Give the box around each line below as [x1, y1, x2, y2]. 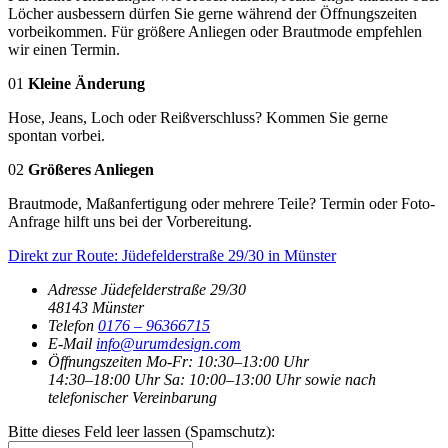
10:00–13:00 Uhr [189, 370, 301, 388]
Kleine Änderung [28, 74, 145, 92]
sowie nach [305, 370, 376, 388]
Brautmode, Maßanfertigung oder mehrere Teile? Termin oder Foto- [8, 194, 435, 212]
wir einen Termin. [8, 40, 120, 58]
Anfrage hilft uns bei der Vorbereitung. [8, 212, 252, 230]
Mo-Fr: [146, 352, 193, 370]
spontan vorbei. [8, 126, 105, 144]
